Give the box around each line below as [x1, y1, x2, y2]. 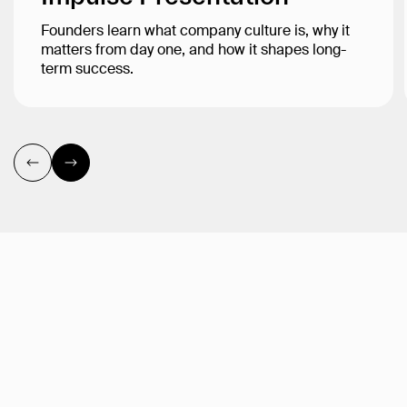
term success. [41, 63, 134, 78]
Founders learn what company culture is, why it [41, 25, 351, 40]
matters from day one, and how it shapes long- [41, 44, 347, 59]
